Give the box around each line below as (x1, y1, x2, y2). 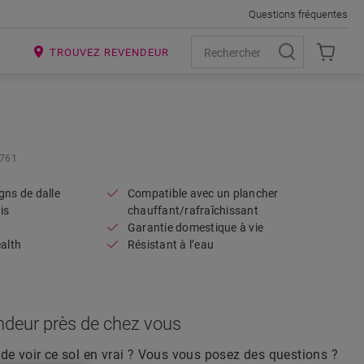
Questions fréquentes (249, 7, 348, 20)
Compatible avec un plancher (127, 187, 279, 200)
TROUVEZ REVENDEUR (50, 45, 169, 58)
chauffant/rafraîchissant (127, 204, 258, 217)
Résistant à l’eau (127, 238, 214, 251)
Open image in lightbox (201, 115, 334, 130)
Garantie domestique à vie (127, 221, 264, 234)
